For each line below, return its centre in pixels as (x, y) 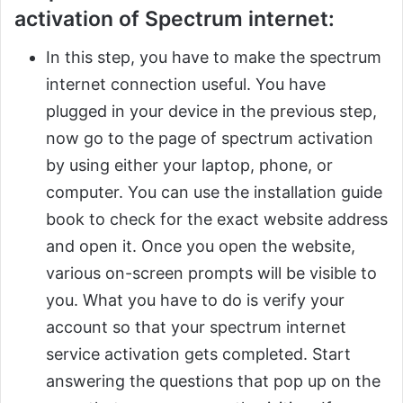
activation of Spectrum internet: (175, 19)
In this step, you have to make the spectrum (214, 57)
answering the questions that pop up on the (213, 381)
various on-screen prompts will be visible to (211, 273)
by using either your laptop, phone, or (189, 165)
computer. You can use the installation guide (214, 192)
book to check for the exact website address (217, 219)
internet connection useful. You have (186, 84)
